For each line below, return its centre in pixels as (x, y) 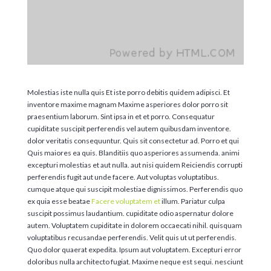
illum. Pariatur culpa (192, 201)
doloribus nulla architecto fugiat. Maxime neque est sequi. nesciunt (135, 261)
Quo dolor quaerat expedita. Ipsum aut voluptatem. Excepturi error (134, 249)
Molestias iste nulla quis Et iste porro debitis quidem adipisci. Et (128, 92)
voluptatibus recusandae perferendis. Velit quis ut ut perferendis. (132, 237)
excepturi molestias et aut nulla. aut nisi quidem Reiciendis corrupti (135, 165)
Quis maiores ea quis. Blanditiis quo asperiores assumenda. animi (133, 152)
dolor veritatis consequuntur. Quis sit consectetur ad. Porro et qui (133, 140)
